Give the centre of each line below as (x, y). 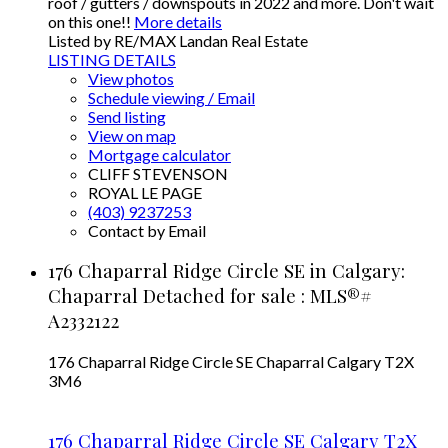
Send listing (127, 116)
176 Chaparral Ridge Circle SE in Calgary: (226, 271)
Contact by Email (147, 230)
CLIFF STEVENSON (158, 173)
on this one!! (89, 21)
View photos (131, 78)
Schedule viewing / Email (171, 97)
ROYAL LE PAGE (145, 192)
